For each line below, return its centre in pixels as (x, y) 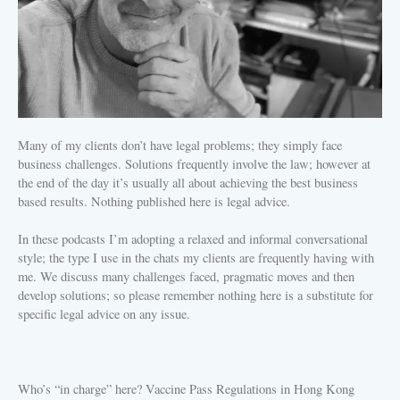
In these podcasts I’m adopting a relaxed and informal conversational (193, 238)
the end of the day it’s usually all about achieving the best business (188, 182)
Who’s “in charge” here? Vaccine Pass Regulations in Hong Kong (186, 389)
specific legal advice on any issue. (104, 313)
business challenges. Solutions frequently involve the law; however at (194, 163)
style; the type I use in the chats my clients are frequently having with (196, 257)
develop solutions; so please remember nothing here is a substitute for (196, 295)
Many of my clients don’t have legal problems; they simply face (180, 145)
